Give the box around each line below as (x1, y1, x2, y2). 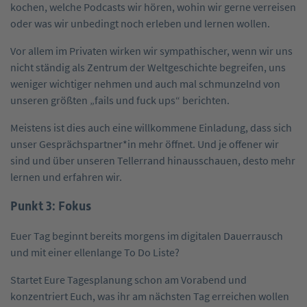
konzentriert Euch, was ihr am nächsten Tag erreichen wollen (10, 288, 289, 303)
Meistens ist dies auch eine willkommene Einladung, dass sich (10, 121, 292, 135)
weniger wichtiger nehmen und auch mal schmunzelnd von (10, 77, 280, 91)
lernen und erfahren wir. (10, 170, 122, 184)
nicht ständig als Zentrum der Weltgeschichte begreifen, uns (10, 60, 286, 75)
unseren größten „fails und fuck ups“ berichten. (10, 93, 230, 108)
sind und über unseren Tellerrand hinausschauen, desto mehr (10, 153, 295, 168)
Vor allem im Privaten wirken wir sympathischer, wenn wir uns (10, 44, 293, 58)
